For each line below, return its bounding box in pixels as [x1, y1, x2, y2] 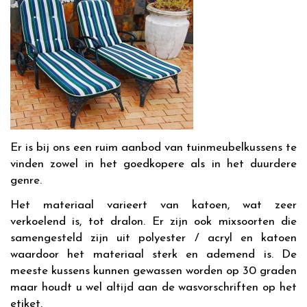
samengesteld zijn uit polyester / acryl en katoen [10, 232, 297, 244]
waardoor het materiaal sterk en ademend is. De [10, 249, 297, 260]
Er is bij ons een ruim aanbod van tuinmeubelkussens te [10, 142, 297, 153]
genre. [10, 175, 42, 186]
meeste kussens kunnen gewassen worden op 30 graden [10, 265, 297, 277]
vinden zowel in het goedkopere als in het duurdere [10, 158, 297, 170]
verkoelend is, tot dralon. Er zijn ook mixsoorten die [10, 216, 297, 228]
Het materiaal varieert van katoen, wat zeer [10, 199, 297, 211]
